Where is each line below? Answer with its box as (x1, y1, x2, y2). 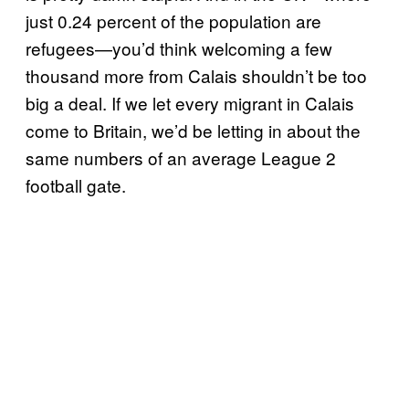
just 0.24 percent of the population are (26, 8, 321, 33)
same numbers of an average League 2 (26, 145, 336, 170)
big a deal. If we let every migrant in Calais (26, 90, 354, 115)
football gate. (26, 173, 126, 197)
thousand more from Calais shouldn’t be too (26, 63, 367, 88)
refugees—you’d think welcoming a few (26, 36, 332, 60)
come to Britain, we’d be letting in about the (26, 118, 361, 142)
